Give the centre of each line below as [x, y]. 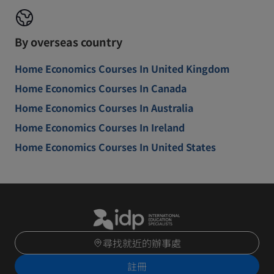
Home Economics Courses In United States [115, 147]
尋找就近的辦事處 [142, 243]
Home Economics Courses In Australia [104, 108]
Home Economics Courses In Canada [101, 88]
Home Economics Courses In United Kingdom [122, 68]
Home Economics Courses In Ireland [100, 127]
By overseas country [68, 42]
